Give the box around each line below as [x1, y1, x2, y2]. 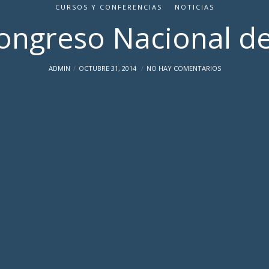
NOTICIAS [174, 2, 214, 11]
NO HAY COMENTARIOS [146, 64, 221, 73]
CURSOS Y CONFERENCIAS [55, 2, 162, 11]
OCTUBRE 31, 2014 [78, 64, 138, 73]
